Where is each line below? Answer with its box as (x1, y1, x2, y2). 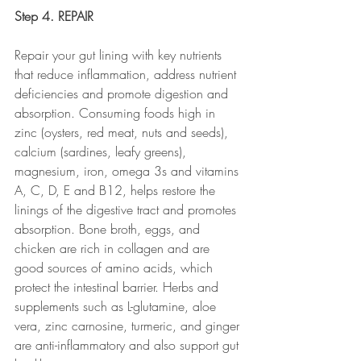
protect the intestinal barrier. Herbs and (15, 278, 222, 296)
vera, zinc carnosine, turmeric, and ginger (15, 317, 243, 334)
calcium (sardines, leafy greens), (15, 143, 190, 160)
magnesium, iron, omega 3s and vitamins (15, 162, 243, 180)
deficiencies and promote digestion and (15, 85, 232, 102)
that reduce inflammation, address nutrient (15, 65, 240, 83)
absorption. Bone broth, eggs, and (15, 220, 204, 238)
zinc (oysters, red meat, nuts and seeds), (15, 123, 232, 141)
